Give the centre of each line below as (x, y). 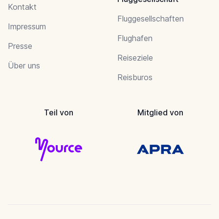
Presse (20, 46)
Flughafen (135, 38)
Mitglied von (160, 112)
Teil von (59, 112)
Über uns (24, 65)
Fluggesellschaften (151, 18)
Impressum (27, 26)
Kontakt (22, 7)
